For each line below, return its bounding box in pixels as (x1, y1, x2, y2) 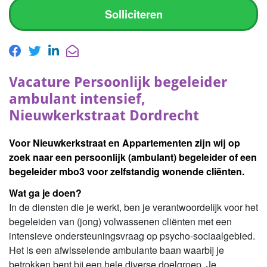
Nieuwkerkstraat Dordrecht (9, 107, 199, 125)
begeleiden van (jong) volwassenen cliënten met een (9, 215, 232, 229)
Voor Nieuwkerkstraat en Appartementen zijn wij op (9, 136, 240, 150)
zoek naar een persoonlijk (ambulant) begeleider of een (9, 150, 257, 164)
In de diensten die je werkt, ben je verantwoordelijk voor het (9, 200, 258, 215)
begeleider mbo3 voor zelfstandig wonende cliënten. (9, 164, 244, 179)
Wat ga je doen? (9, 186, 82, 200)
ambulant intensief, (9, 91, 145, 108)
